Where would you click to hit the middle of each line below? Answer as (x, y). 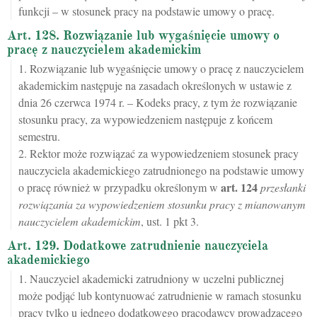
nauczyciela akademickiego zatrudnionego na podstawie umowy (161, 170)
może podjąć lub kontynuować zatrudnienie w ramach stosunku (160, 295)
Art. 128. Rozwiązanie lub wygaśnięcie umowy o (143, 35)
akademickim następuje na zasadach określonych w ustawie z (155, 85)
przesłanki (283, 187)
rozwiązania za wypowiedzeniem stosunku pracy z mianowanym (162, 204)
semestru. (39, 136)
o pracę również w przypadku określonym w (120, 187)
